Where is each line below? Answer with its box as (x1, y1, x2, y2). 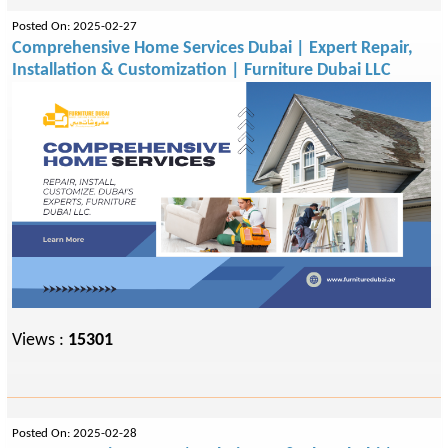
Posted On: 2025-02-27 (12, 21, 137, 33)
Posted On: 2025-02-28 (12, 428, 137, 440)
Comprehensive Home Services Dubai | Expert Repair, (12, 39, 413, 58)
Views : (12, 331, 68, 351)
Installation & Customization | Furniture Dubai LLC (12, 61, 391, 80)
